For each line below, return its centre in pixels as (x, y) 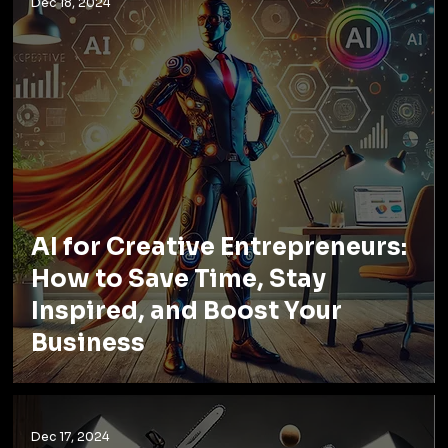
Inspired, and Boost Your (187, 311)
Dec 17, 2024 (70, 436)
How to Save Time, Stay (179, 279)
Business (88, 343)
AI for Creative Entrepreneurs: (219, 247)
